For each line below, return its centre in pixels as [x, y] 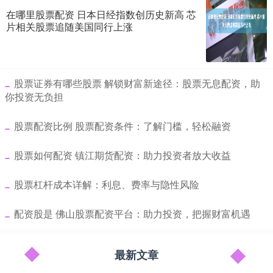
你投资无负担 [34, 97]
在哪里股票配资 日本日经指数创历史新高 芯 [101, 15]
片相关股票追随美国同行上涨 [69, 27]
